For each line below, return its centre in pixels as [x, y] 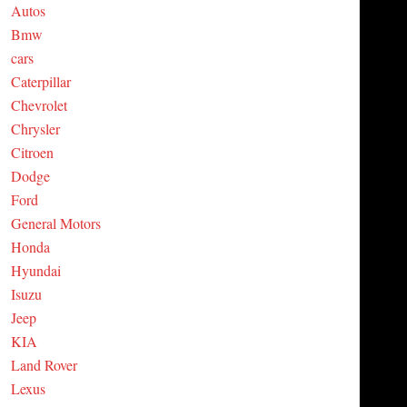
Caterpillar [40, 81]
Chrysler [35, 129]
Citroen [32, 152]
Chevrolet [39, 105]
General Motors [55, 223]
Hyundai [35, 270]
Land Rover [44, 365]
